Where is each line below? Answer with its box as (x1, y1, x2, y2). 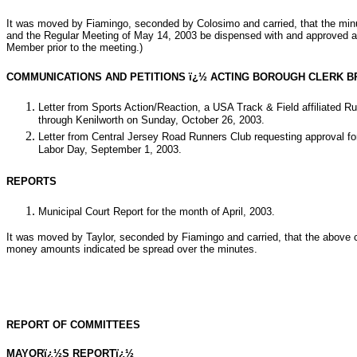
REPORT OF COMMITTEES (6, 319, 140, 331)
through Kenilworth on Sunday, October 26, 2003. (38, 113, 265, 127)
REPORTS (6, 175, 57, 187)
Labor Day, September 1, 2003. (38, 143, 182, 158)
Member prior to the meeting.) (6, 41, 143, 54)
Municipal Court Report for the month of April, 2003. (38, 206, 275, 218)
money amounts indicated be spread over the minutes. (6, 243, 257, 256)
